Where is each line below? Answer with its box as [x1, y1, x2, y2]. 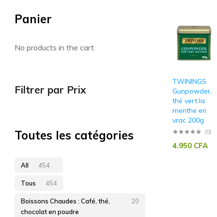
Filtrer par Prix [15, 83, 86, 96]
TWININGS [172, 77, 206, 86]
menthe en [172, 106, 206, 115]
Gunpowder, [172, 86, 212, 95]
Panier [15, 12, 52, 27]
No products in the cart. [15, 43, 95, 53]
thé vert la [172, 96, 205, 105]
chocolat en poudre [21, 208, 79, 216]
